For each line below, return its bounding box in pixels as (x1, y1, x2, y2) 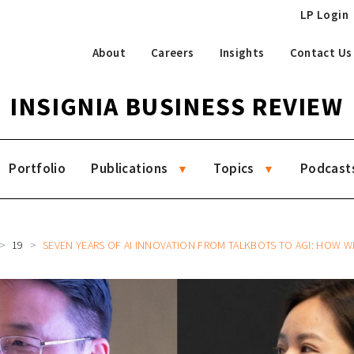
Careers (150, 44, 194, 60)
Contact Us (289, 44, 352, 60)
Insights (219, 44, 265, 60)
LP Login (299, 7, 348, 22)
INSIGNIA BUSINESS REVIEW (10, 91, 344, 122)
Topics (213, 160, 254, 177)
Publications (91, 160, 168, 177)
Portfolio (9, 160, 66, 177)
